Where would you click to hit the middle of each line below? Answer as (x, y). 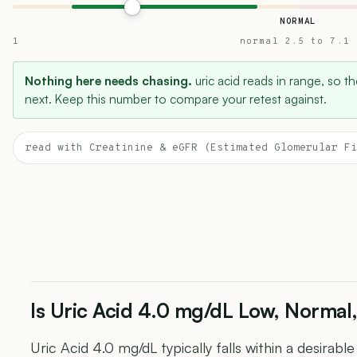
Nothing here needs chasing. (108, 80)
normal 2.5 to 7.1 (295, 41)
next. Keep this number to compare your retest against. (176, 99)
